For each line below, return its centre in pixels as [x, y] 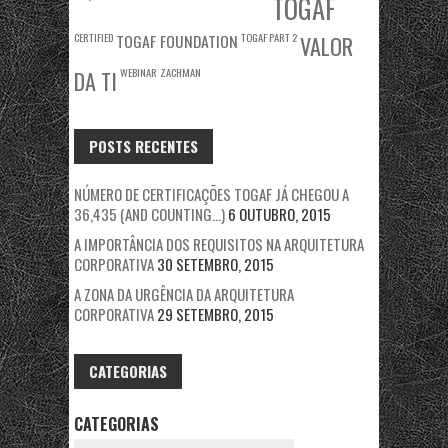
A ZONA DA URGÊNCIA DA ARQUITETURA [184, 294]
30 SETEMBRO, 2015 [215, 264]
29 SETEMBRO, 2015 [215, 314]
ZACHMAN [180, 72]
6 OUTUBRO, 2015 [279, 214]
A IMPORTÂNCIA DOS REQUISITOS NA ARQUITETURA [219, 244]
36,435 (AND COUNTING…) [149, 214]
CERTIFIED [93, 37]
